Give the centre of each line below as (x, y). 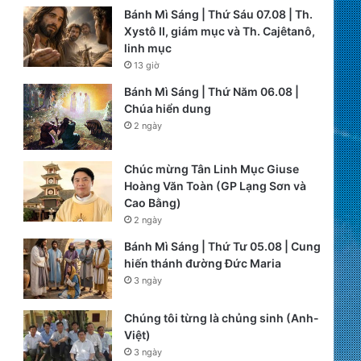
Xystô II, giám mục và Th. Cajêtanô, (219, 31)
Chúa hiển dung (167, 108)
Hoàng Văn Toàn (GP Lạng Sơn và (215, 186)
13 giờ (146, 65)
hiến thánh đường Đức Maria (202, 263)
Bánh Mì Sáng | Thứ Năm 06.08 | (211, 91)
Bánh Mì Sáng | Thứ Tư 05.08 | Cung (222, 246)
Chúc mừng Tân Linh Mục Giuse (211, 169)
